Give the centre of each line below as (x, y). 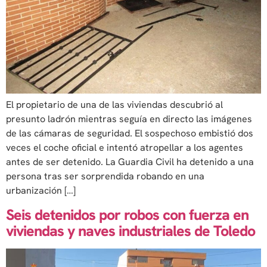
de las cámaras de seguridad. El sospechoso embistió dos (130, 133)
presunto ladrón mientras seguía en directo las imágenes (129, 119)
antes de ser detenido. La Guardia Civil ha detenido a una (130, 162)
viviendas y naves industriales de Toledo (131, 231)
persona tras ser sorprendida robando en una (105, 176)
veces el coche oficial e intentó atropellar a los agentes (125, 148)
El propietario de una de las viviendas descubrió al (114, 105)
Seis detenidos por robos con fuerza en (127, 215)
